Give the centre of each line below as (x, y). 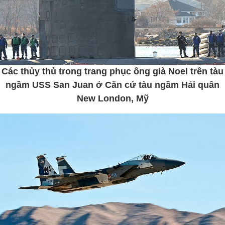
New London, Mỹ (113, 98)
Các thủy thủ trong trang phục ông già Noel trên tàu (113, 71)
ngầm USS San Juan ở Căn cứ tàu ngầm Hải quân (113, 85)
